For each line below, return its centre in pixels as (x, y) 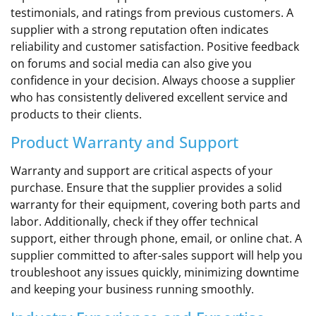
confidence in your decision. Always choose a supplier (153, 80)
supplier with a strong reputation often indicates (140, 29)
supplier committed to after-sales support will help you (157, 256)
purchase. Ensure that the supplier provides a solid (146, 188)
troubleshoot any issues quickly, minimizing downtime (155, 273)
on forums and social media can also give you (131, 63)
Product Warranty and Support (124, 142)
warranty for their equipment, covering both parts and (156, 205)
